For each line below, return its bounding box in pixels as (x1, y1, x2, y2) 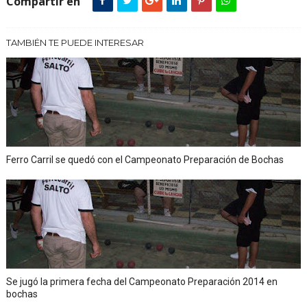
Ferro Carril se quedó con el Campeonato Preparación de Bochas (5, 153, 284, 165)
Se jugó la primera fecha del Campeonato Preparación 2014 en (5, 275, 278, 287)
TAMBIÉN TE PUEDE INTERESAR (5, 36, 144, 48)
